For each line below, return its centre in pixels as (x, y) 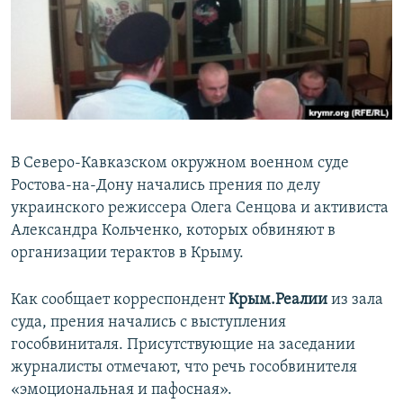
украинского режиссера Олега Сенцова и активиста (200, 209)
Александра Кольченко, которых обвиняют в (173, 231)
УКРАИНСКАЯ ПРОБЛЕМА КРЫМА (117, 114)
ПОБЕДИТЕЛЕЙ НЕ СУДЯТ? (100, 17)
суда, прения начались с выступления (148, 323)
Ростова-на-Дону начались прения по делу (166, 186)
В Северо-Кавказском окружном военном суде (180, 164)
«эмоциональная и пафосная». (121, 390)
